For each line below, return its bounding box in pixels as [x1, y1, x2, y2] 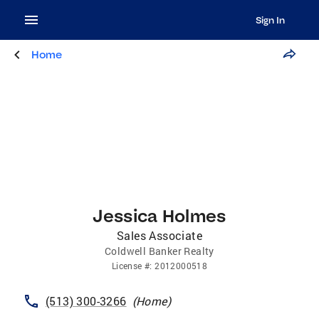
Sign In [255, 14, 285, 26]
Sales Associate [117, 228, 202, 243]
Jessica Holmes [93, 204, 226, 226]
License [111, 260, 142, 271]
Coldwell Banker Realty [105, 244, 214, 258]
